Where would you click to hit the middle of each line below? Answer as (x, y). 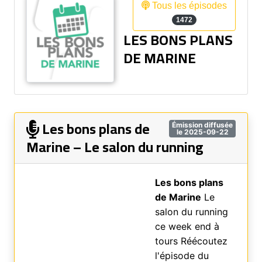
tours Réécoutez (191, 241)
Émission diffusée (203, 125)
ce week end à (187, 226)
